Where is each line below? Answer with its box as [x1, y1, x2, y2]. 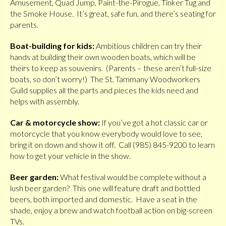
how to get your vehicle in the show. [10, 150, 131, 160]
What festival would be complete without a [59, 172, 206, 182]
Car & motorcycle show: [10, 117, 100, 127]
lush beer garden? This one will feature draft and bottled [10, 183, 200, 193]
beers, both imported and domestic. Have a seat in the [10, 194, 197, 204]
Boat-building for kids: [10, 40, 94, 50]
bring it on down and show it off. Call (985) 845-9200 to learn [10, 139, 215, 149]
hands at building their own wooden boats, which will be [10, 51, 196, 62]
